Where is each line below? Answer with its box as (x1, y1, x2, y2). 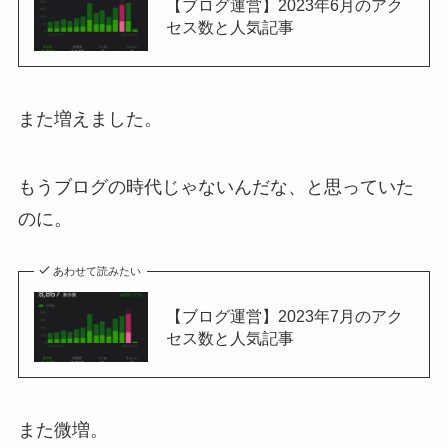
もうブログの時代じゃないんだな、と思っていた (17, 177, 414, 198)
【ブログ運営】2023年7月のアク (165, 307, 403, 326)
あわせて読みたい (53, 264, 142, 277)
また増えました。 (17, 109, 162, 130)
